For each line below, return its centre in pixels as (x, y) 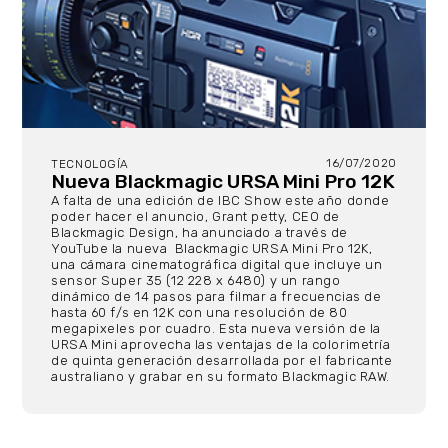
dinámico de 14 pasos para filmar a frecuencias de (216, 297)
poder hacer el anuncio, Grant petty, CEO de (195, 217)
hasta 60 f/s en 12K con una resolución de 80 (199, 313)
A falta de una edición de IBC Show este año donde (220, 201)
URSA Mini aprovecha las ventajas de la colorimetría (221, 345)
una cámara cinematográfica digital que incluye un (217, 265)
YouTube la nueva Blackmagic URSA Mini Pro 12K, (212, 249)
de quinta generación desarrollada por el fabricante (222, 361)
